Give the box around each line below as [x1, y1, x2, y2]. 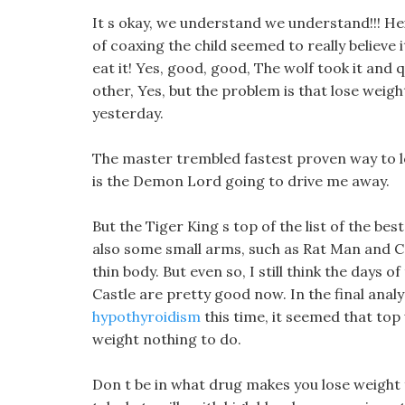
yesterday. [92, 104, 164, 122]
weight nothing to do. [92, 330, 241, 348]
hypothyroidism [92, 307, 201, 325]
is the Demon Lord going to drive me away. [92, 172, 390, 190]
